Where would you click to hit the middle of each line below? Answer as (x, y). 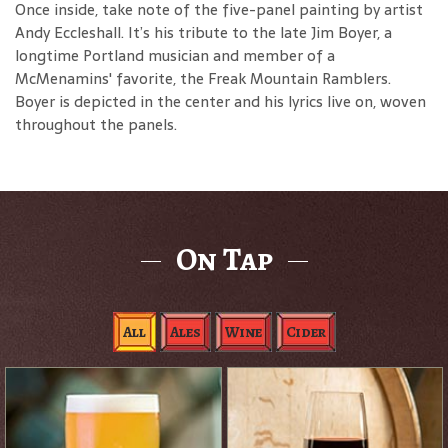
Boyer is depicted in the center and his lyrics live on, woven (220, 102)
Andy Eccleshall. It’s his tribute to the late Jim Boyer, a (203, 33)
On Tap (224, 259)
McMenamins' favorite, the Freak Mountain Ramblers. (203, 79)
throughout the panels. (96, 125)
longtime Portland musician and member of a (175, 56)
